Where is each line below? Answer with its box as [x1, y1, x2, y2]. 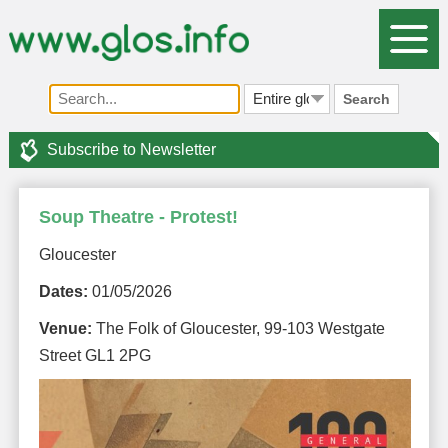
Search [342, 90, 390, 107]
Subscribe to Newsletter [46, 140, 216, 158]
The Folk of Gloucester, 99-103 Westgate [91, 319, 385, 337]
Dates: [38, 282, 88, 300]
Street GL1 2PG [38, 346, 151, 364]
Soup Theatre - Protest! [38, 206, 238, 227]
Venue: [38, 319, 92, 337]
